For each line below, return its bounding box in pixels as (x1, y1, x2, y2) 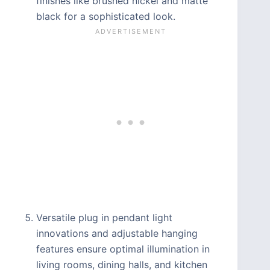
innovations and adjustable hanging (36, 227, 198, 240)
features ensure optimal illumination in (36, 243, 210, 256)
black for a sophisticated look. (36, 10, 175, 23)
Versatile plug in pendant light (36, 212, 172, 224)
